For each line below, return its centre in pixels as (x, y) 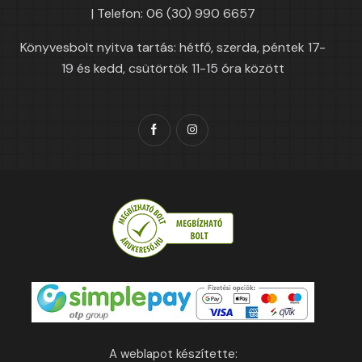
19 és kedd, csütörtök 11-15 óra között (173, 69)
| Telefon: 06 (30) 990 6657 (173, 14)
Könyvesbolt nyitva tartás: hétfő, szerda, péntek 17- (173, 48)
